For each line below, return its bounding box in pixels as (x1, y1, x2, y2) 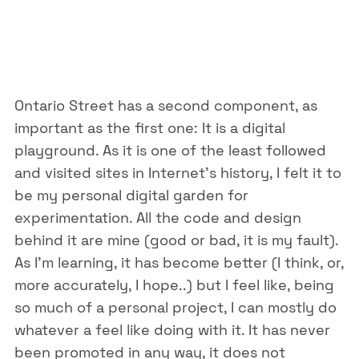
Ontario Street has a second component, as (14, 95, 317, 115)
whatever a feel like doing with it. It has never (14, 320, 330, 339)
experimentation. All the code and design (14, 208, 301, 227)
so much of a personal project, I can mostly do (14, 297, 337, 317)
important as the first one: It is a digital (14, 118, 285, 137)
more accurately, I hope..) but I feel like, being (14, 275, 334, 294)
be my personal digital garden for (14, 185, 248, 204)
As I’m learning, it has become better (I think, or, (14, 252, 344, 272)
